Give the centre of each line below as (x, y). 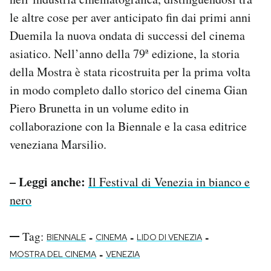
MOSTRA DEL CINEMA (53, 254)
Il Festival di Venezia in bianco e (169, 182)
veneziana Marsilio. (58, 145)
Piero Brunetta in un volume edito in (99, 108)
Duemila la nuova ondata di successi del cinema (127, 36)
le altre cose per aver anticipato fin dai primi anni (130, 18)
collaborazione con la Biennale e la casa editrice (128, 126)
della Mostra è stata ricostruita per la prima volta (130, 72)
